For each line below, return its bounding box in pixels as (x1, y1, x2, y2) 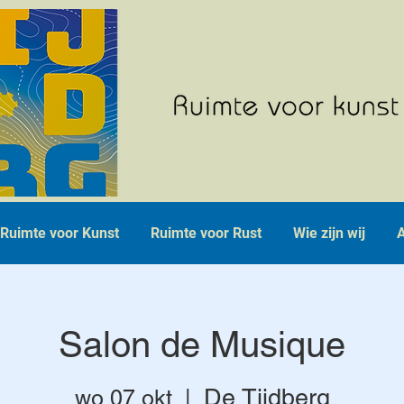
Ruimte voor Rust (151, 225, 262, 242)
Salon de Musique (59, 324, 345, 365)
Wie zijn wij (292, 225, 365, 242)
